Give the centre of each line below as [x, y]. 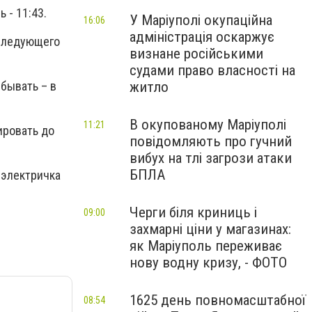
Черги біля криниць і [193, 212]
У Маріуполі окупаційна [201, 20]
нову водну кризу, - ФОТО [208, 263]
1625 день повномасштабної [218, 300]
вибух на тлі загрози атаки [211, 158]
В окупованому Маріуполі [208, 125]
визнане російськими [196, 54]
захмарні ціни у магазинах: [210, 229]
